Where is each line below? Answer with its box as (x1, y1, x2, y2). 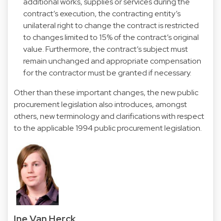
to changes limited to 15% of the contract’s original (23, 32, 199, 42)
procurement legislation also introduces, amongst (14, 99, 187, 110)
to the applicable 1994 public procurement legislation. (14, 122, 202, 133)
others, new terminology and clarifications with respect (14, 110, 204, 121)
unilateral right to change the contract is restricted (23, 20, 199, 31)
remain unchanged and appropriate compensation (23, 55, 202, 66)
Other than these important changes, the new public (14, 87, 198, 98)
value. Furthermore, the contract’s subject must (23, 43, 188, 54)
